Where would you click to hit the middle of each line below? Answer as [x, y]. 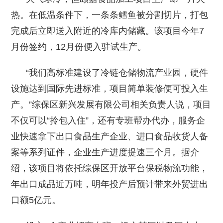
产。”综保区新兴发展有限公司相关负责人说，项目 [111, 105]
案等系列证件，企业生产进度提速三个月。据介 [105, 153]
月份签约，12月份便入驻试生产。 [79, 47]
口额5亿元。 [36, 200]
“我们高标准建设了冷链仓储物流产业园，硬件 [110, 73]
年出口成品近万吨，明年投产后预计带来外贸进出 [110, 184]
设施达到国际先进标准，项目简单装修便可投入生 [110, 89]
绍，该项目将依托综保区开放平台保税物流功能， [110, 168]
